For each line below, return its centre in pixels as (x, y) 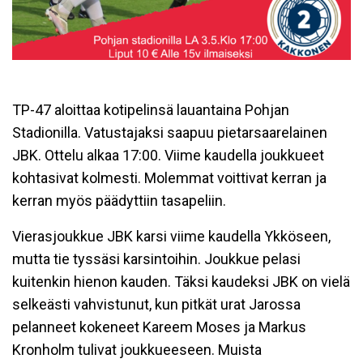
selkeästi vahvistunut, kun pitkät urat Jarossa (156, 304)
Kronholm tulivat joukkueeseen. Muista (137, 350)
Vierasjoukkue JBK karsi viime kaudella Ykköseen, (171, 236)
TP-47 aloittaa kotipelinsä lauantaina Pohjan (151, 110)
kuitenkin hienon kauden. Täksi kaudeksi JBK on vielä (181, 282)
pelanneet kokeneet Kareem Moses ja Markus (159, 327)
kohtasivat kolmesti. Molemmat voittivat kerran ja (169, 178)
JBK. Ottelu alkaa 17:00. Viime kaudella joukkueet (168, 155)
